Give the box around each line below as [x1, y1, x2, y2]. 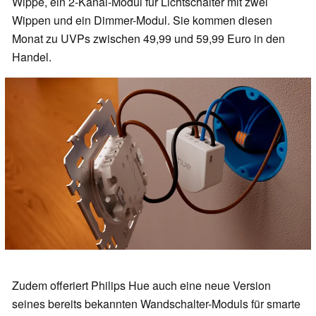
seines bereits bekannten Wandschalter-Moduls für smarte [12, 295, 300, 312]
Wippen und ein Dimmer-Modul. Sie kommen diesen [12, 12, 272, 29]
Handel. [12, 49, 51, 66]
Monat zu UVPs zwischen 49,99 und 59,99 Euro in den [12, 30, 285, 47]
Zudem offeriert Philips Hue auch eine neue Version [12, 276, 271, 293]
